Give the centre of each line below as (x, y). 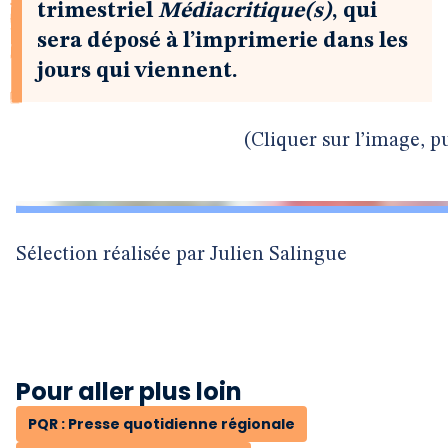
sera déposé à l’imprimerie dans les (222, 41)
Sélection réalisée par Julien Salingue (181, 255)
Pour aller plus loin (129, 391)
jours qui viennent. (137, 71)
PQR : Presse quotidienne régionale (161, 424)
